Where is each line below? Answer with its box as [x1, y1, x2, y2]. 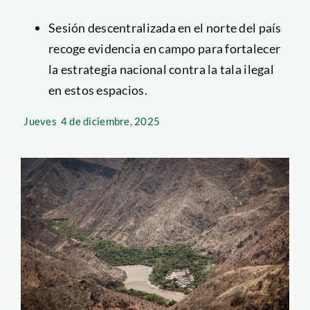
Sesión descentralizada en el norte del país [48, 19, 282, 35]
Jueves [24, 114, 57, 127]
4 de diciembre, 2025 [60, 114, 161, 127]
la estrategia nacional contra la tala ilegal [48, 61, 274, 77]
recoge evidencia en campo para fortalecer [48, 40, 281, 56]
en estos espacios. [48, 82, 147, 98]
